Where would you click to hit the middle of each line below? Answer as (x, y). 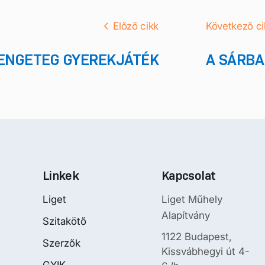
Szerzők (62, 243)
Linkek (61, 175)
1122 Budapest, (197, 236)
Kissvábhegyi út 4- (206, 251)
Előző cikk (136, 26)
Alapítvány (186, 215)
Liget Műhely (192, 199)
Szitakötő (64, 221)
